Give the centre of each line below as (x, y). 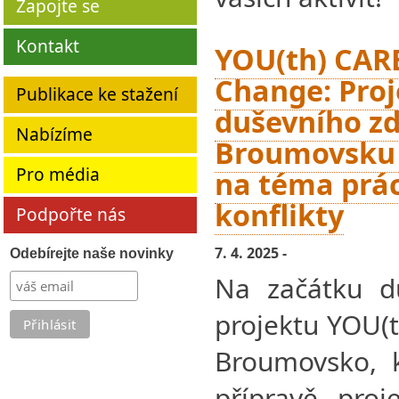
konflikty (279, 214)
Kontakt (48, 46)
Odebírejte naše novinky (91, 253)
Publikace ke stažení (97, 94)
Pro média (58, 174)
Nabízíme (54, 134)
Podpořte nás (71, 214)
